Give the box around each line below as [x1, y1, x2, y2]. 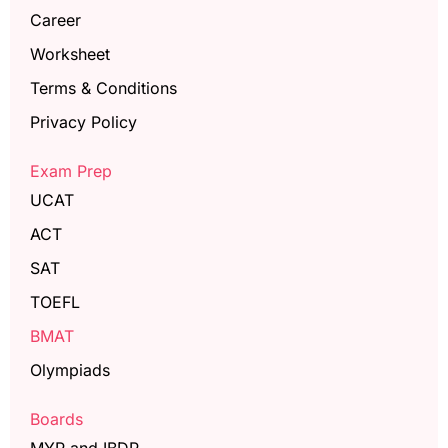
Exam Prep [30, 160, 112, 181]
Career [30, 9, 81, 30]
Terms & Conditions [30, 77, 177, 98]
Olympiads [30, 359, 110, 380]
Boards [30, 408, 83, 429]
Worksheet [30, 43, 110, 64]
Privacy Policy [30, 111, 137, 132]
